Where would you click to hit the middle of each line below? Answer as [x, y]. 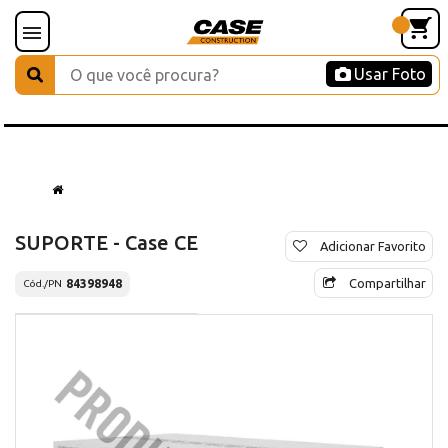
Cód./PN [42, 284]
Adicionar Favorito [373, 245]
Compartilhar [387, 282]
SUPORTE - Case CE [106, 242]
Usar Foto [390, 74]
